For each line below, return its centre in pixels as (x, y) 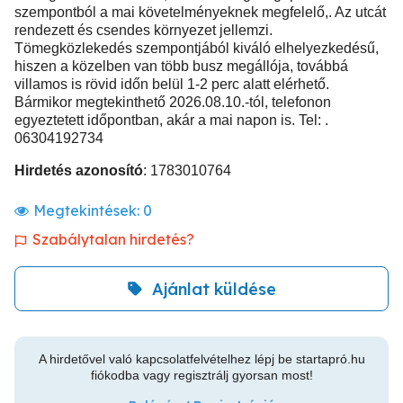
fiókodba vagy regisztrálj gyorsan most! (201, 375)
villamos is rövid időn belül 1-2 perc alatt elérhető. (172, 84)
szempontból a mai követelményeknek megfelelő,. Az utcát (200, 12)
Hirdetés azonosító (79, 170)
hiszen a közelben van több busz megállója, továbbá (181, 66)
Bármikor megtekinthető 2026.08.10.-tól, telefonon (173, 102)
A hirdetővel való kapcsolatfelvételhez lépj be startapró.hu (201, 359)
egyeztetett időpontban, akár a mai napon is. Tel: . (171, 120)
